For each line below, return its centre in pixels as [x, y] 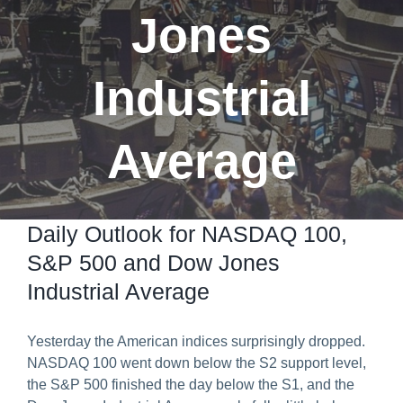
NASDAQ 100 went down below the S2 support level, [197, 363]
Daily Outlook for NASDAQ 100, [187, 234]
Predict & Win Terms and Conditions [135, 34]
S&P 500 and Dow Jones [153, 263]
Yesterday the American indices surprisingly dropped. [196, 341]
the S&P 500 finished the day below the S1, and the [191, 385]
